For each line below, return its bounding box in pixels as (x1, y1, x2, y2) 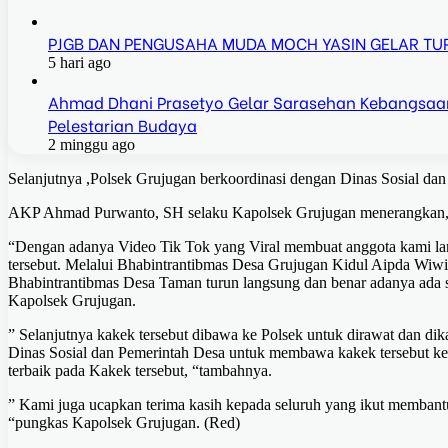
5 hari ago (48, 54, 111, 72)
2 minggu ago (48, 136, 135, 154)
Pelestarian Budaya (48, 113, 197, 137)
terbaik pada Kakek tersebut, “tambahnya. (8, 362, 272, 380)
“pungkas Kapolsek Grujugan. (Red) (8, 414, 240, 432)
